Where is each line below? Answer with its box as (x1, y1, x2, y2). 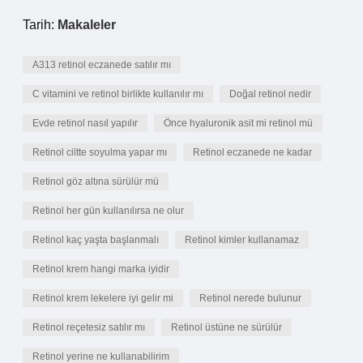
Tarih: (23, 18, 58, 32)
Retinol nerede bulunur (199, 293, 301, 304)
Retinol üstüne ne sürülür (171, 322, 282, 333)
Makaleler (58, 18, 116, 32)
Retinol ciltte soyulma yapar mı (32, 147, 167, 158)
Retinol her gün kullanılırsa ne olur (32, 205, 184, 216)
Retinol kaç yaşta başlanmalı (32, 234, 159, 246)
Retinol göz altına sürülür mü (32, 176, 159, 187)
